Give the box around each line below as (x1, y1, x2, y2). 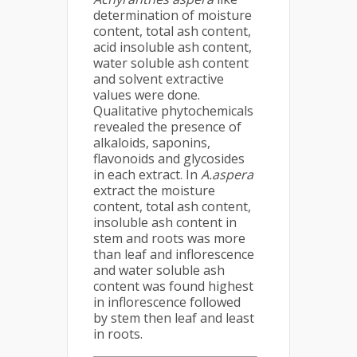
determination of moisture (93, 6, 252, 24)
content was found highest (93, 277, 253, 295)
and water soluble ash (93, 261, 225, 279)
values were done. (93, 86, 200, 104)
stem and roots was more (93, 229, 245, 247)
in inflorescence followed (93, 293, 241, 311)
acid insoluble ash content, (93, 38, 252, 56)
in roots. (93, 325, 143, 343)
